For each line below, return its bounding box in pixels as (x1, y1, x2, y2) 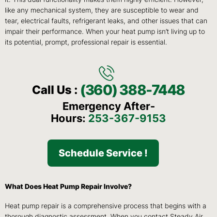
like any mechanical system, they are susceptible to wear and (5, 6, 199, 15)
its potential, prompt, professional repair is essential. (5, 38, 167, 46)
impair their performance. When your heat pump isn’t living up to (5, 28, 205, 36)
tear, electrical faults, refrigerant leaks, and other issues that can (5, 17, 207, 25)
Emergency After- (62, 100, 155, 113)
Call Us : (32, 83, 80, 97)
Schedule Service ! (59, 147, 148, 159)
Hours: (51, 112, 88, 125)
